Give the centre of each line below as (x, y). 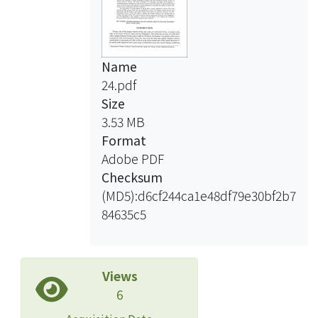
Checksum (132, 177)
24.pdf (119, 84)
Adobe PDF (132, 158)
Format (124, 140)
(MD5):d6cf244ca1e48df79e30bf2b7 (198, 195)
